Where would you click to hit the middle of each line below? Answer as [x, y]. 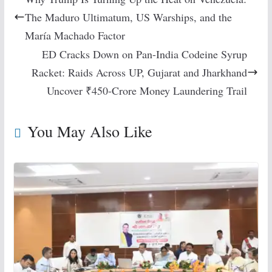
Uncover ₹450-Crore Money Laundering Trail [147, 90]
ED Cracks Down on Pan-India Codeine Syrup [145, 54]
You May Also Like [90, 131]
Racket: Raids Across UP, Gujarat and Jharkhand [140, 72]
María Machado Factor [75, 35]
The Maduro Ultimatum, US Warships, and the [128, 17]
